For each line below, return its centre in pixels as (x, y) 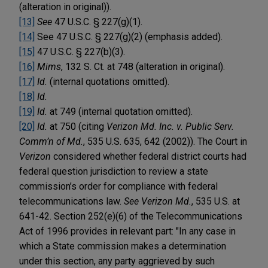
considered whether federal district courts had (149, 156)
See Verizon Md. (158, 201)
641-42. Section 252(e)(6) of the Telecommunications (131, 216)
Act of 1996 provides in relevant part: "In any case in (127, 231)
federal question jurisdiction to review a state (114, 171)
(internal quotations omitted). (108, 81)
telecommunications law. (71, 201)
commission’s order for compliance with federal (118, 186)
